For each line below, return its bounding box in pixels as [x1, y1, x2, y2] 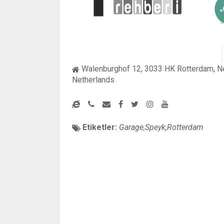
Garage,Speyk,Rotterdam [119, 122, 203, 132]
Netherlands [72, 74, 114, 84]
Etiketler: [80, 122, 117, 132]
